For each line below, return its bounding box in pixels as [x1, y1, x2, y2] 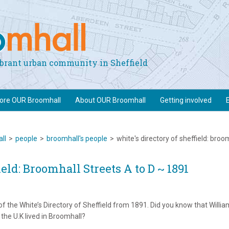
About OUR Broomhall [75, 96, 146, 104]
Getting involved [160, 96, 212, 104]
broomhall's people [47, 134, 107, 143]
